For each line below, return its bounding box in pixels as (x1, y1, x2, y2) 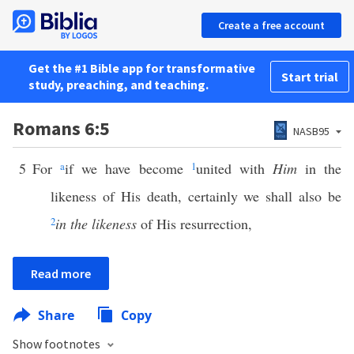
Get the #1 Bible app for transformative (28, 60, 255, 76)
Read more (31, 265, 91, 281)
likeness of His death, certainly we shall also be (51, 186, 341, 205)
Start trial (281, 69, 338, 85)
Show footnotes (13, 336, 103, 352)
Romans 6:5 (13, 116, 110, 141)
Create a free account (218, 18, 325, 32)
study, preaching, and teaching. (28, 77, 209, 92)
